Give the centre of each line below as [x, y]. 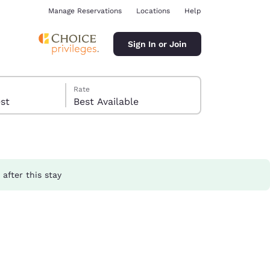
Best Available [106, 102]
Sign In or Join [157, 44]
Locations [153, 11]
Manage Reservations [85, 11]
